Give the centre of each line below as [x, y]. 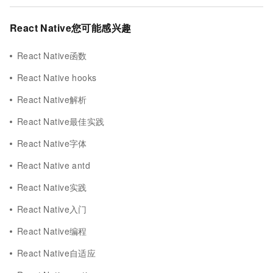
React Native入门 [52, 209]
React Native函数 [52, 55]
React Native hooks [57, 77]
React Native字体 [52, 143]
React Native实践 [52, 187]
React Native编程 [52, 231]
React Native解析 [52, 99]
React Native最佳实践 [61, 121]
